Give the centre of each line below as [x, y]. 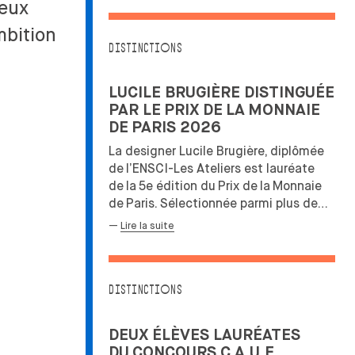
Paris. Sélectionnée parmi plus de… [227, 203]
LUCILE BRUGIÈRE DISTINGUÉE [221, 94]
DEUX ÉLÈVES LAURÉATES [204, 335]
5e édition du [177, 185]
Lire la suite [147, 226]
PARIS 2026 [176, 128]
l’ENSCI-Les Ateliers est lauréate [220, 168]
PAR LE [135, 111]
